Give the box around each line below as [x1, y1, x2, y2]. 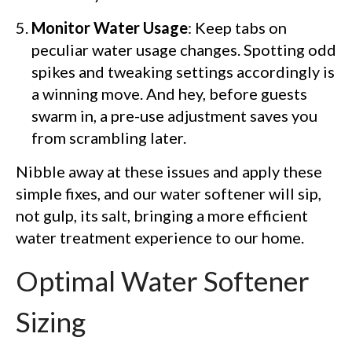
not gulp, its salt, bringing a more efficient [16, 205, 308, 225]
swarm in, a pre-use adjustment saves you [31, 105, 317, 125]
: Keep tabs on [188, 17, 287, 37]
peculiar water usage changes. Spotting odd [31, 39, 336, 59]
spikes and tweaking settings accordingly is [31, 61, 335, 81]
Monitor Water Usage [31, 17, 188, 37]
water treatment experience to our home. [16, 227, 304, 247]
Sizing [16, 304, 86, 338]
